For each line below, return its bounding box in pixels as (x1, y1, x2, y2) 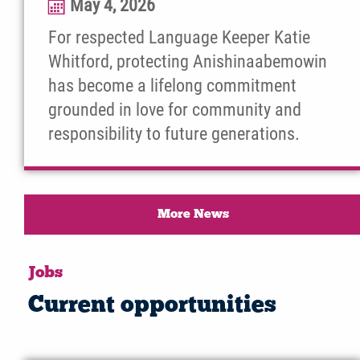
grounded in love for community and (48, 100, 301, 121)
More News (157, 208, 229, 222)
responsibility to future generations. (48, 124, 300, 145)
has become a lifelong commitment (48, 76, 297, 96)
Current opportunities (28, 294, 276, 318)
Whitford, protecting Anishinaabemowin (48, 51, 327, 72)
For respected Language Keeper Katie (48, 27, 310, 48)
